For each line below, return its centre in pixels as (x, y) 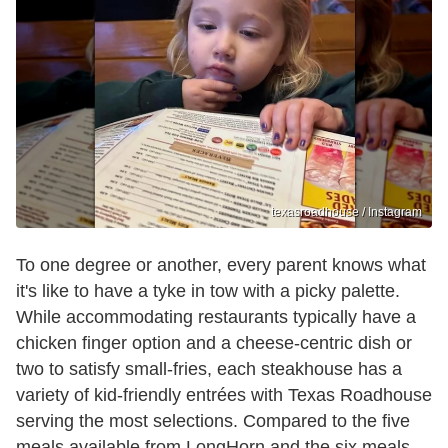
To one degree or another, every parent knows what (221, 264)
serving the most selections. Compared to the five (213, 420)
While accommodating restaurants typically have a (216, 316)
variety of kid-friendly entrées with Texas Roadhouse (224, 394)
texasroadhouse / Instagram (346, 211)
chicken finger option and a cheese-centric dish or (214, 342)
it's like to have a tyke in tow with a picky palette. (208, 290)
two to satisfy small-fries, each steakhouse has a (209, 368)
